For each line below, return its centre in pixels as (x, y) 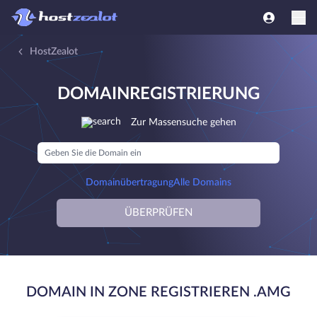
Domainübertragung (129, 183)
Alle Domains (202, 183)
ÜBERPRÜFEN (158, 213)
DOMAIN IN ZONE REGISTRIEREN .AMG (158, 292)
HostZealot (54, 52)
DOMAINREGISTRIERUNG (158, 94)
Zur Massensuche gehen (183, 122)
